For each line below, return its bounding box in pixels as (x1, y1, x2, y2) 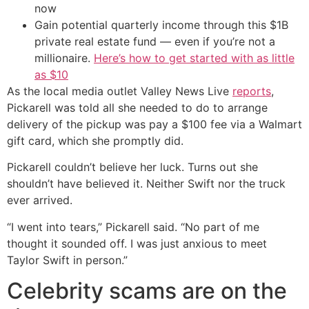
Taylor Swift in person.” (7, 252, 128, 267)
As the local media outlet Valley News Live (7, 83, 232, 98)
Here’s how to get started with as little (94, 50, 295, 65)
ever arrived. (7, 193, 72, 208)
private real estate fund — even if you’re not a (34, 34, 275, 48)
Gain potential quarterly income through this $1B (34, 17, 288, 32)
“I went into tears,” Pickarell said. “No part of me (7, 219, 259, 234)
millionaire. (34, 50, 94, 65)
